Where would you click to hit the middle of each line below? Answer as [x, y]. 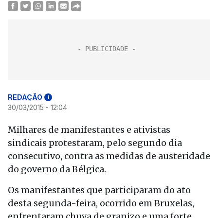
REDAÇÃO [25, 97]
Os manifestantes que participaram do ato [99, 190]
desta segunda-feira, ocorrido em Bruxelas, [101, 203]
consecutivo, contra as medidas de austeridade [109, 156]
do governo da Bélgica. [57, 169]
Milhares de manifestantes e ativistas [89, 130]
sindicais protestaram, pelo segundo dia [95, 143]
